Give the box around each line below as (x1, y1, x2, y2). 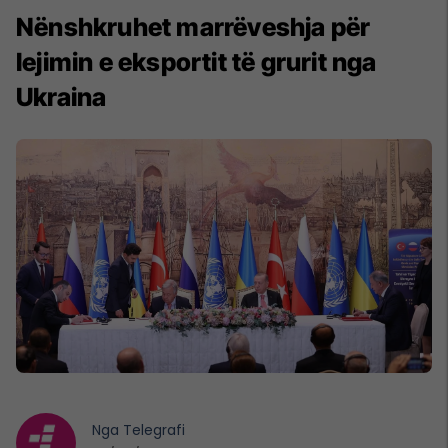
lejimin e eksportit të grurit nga (16, 47, 377, 77)
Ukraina (16, 82, 107, 112)
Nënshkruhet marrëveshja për (16, 12, 371, 42)
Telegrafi (123, 419, 185, 440)
